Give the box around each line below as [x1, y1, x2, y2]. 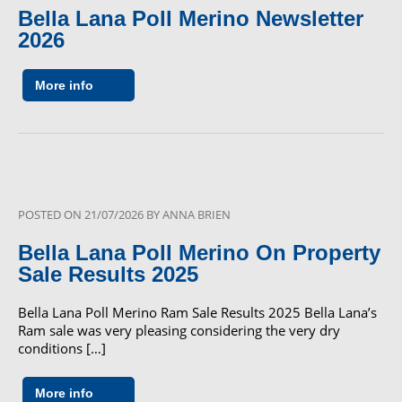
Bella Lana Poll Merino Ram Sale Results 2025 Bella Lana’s [18, 302, 377, 321]
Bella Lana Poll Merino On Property [18, 240, 380, 265]
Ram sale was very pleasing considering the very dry [18, 320, 340, 339]
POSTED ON [18, 205, 84, 223]
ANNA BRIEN [162, 205, 231, 223]
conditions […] [18, 338, 106, 357]
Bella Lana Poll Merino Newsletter [18, 5, 363, 31]
